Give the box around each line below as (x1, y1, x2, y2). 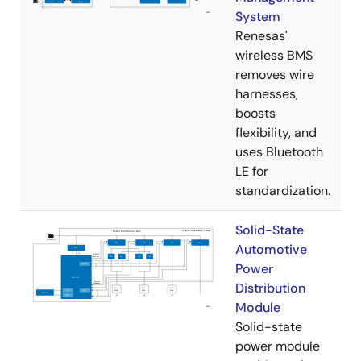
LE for (235, 163, 268, 180)
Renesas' (235, 27, 288, 44)
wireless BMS (235, 47, 313, 64)
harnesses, (235, 85, 298, 102)
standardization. (235, 182, 330, 199)
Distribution (235, 280, 305, 297)
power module (235, 338, 320, 355)
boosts (235, 105, 276, 122)
